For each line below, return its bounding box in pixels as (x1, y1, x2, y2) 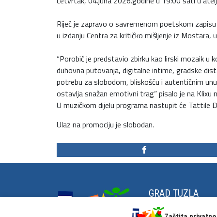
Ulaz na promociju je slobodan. (57, 118, 154, 130)
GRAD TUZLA (149, 187, 199, 199)
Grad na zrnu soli (149, 202, 202, 215)
